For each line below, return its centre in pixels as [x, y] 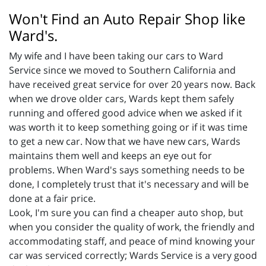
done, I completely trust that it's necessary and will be [129, 184]
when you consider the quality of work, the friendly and [132, 227]
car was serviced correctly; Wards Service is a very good [133, 256]
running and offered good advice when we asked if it [126, 113]
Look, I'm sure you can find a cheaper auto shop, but [126, 213]
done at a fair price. [52, 199]
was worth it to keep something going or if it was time [128, 127]
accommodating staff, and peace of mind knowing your [132, 241]
